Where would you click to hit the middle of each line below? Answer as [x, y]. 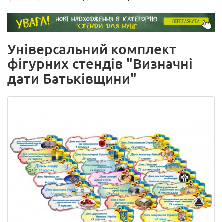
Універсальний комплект [92, 49]
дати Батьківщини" [72, 79]
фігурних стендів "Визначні [100, 64]
